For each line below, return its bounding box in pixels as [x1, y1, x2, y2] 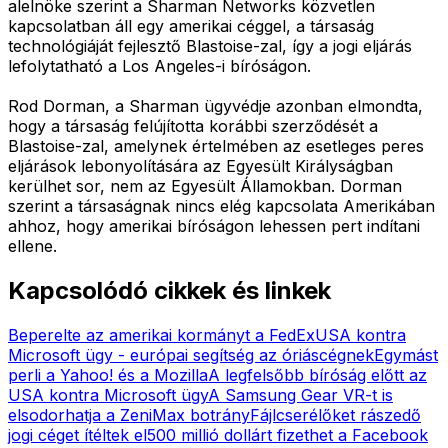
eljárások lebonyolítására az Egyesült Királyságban [8, 155, 393, 176]
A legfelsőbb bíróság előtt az [208, 364, 427, 385]
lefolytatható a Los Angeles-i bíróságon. [8, 55, 311, 76]
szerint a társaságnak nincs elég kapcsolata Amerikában [8, 195, 435, 216]
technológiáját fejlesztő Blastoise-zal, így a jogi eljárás [8, 35, 412, 56]
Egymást [374, 344, 438, 365]
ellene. [8, 235, 57, 256]
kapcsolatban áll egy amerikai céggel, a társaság [8, 15, 374, 36]
